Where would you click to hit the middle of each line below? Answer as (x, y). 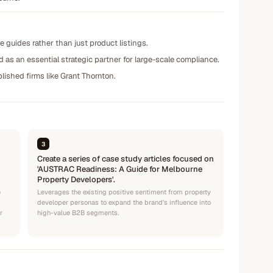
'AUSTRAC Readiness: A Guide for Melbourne (120, 169)
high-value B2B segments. (78, 213)
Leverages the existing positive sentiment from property (124, 192)
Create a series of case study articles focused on (126, 159)
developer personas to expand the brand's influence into (124, 202)
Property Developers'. (76, 179)
